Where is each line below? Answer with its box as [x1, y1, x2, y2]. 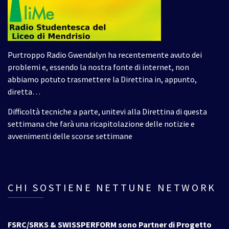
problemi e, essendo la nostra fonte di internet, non [8, 61, 189, 72]
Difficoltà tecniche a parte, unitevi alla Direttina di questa [8, 106, 207, 117]
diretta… [8, 86, 40, 97]
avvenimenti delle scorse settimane [8, 130, 132, 141]
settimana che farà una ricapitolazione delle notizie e [8, 118, 195, 129]
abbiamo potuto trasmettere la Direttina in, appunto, [8, 74, 197, 84]
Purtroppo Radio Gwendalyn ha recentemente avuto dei [8, 49, 202, 60]
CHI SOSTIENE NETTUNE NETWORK [8, 180, 216, 194]
